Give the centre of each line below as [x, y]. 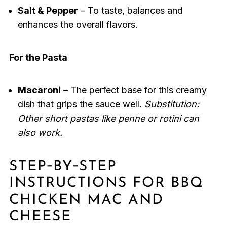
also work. [40, 133]
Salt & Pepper [48, 11]
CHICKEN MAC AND [86, 200]
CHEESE [40, 217]
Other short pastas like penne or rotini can [108, 119]
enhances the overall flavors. [78, 25]
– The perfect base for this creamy [134, 90]
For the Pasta [38, 58]
